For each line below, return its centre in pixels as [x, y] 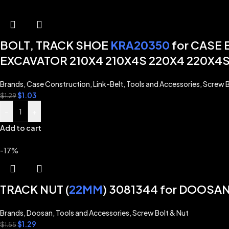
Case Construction [58, 84]
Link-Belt [108, 84]
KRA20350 [140, 45]
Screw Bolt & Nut [161, 213]
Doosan [40, 213]
